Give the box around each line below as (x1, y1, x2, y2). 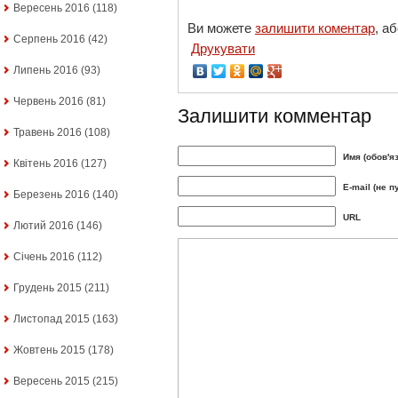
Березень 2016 (13, 188, 90, 202)
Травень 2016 (13, 126, 82, 139)
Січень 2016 (13, 251, 75, 264)
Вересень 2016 (13, 2, 90, 15)
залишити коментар (255, 20, 375, 36)
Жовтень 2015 (13, 344, 85, 357)
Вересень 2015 (13, 375, 90, 388)
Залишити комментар (178, 105, 371, 128)
